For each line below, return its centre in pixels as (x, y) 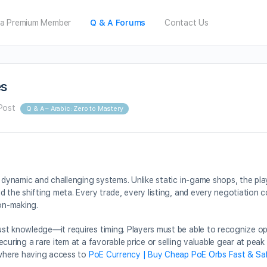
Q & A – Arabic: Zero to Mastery (75, 109)
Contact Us (187, 23)
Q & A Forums (118, 23)
